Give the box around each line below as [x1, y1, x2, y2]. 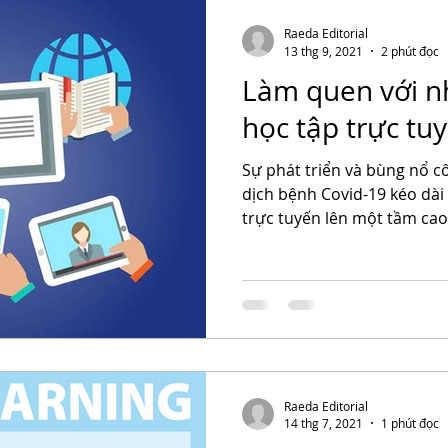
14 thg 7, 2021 [284, 415, 363, 431]
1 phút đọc [381, 415, 439, 431]
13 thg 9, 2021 [284, 42, 363, 59]
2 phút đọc [381, 42, 439, 59]
